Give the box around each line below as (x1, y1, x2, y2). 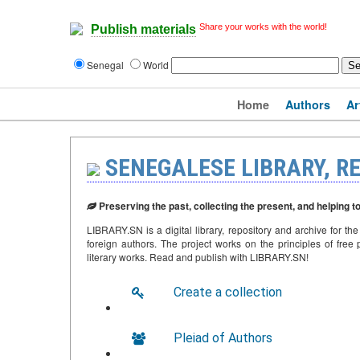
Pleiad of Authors (174, 330, 272, 346)
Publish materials (91, 22, 196, 37)
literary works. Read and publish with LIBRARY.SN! (87, 250, 309, 264)
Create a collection (174, 284, 282, 300)
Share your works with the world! (199, 22, 327, 31)
